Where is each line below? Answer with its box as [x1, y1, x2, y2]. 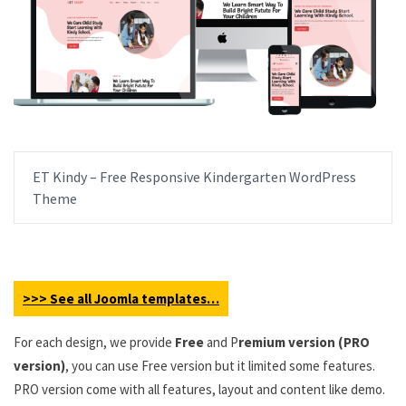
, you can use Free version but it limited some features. [65, 357, 375, 375]
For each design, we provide [14, 333, 175, 352]
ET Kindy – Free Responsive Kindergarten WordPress [33, 167, 356, 186]
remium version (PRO [238, 333, 370, 352]
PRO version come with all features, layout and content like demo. [14, 381, 385, 399]
